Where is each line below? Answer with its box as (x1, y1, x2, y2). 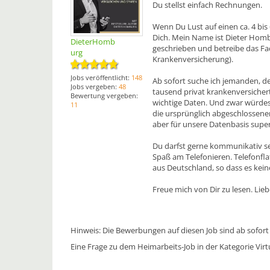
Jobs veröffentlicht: (71, 73, 131, 82)
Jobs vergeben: (71, 82, 119, 91)
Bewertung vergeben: (71, 91, 138, 100)
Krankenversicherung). (152, 53, 233, 64)
